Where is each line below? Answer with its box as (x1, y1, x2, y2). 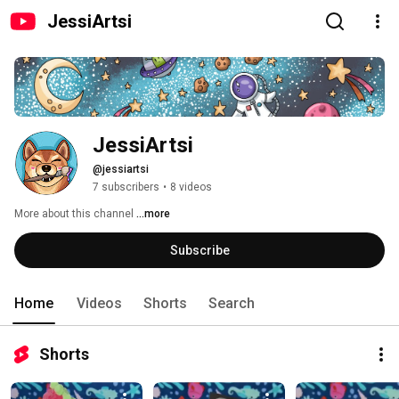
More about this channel (14, 208, 134, 221)
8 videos (170, 181, 212, 194)
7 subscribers (93, 181, 159, 194)
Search (208, 295, 255, 313)
